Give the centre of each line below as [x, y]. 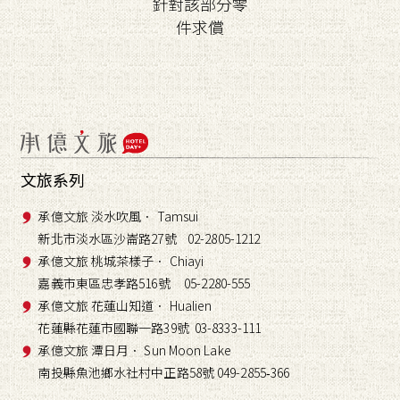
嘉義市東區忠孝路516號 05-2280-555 [144, 283]
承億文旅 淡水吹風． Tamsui [118, 217]
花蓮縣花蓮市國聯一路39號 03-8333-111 [150, 328]
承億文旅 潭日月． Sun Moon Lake [134, 350]
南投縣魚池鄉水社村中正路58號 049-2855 [152, 373]
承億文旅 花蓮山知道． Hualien [125, 306]
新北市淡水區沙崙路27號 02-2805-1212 [149, 239]
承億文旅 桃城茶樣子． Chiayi [121, 261]
